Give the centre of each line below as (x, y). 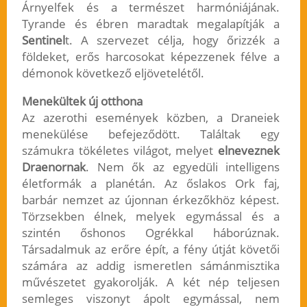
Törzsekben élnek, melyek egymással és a (151, 217)
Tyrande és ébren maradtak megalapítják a (151, 24)
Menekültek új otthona (82, 101)
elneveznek (249, 151)
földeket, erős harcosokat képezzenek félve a (151, 57)
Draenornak (53, 167)
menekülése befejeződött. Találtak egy (151, 134)
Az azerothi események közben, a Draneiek (151, 118)
